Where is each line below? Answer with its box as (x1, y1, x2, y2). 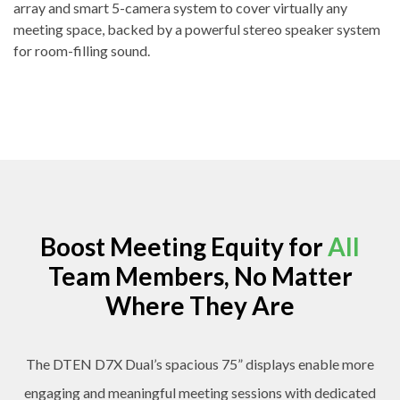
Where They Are (105, 290, 295, 321)
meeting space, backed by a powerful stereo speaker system (13, 20, 380, 37)
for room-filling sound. (13, 41, 150, 59)
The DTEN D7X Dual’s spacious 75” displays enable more (26, 354, 374, 372)
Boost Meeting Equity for (40, 231, 328, 262)
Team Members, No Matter (47, 261, 353, 292)
